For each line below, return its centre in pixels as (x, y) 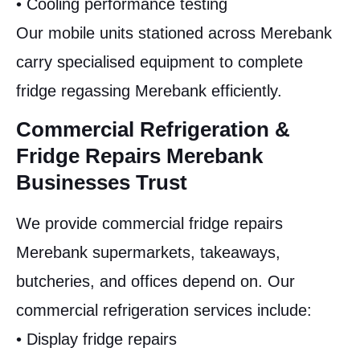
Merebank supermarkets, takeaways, (148, 252)
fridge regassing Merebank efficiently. (149, 90)
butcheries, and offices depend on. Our (155, 281)
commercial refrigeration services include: (164, 310)
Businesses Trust (102, 182)
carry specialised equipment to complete (160, 61)
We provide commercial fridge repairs (149, 223)
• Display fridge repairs (96, 339)
